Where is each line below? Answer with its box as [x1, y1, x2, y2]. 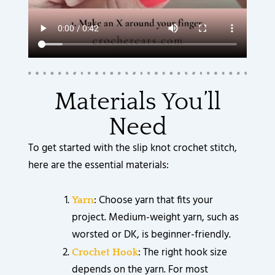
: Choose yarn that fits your [94, 192, 214, 209]
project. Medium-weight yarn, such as [72, 209, 239, 226]
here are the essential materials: [28, 157, 169, 174]
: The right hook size [138, 244, 228, 261]
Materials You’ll [54, 88, 221, 116]
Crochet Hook [72, 246, 139, 258]
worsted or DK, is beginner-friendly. [72, 226, 231, 243]
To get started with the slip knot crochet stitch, [28, 140, 238, 157]
